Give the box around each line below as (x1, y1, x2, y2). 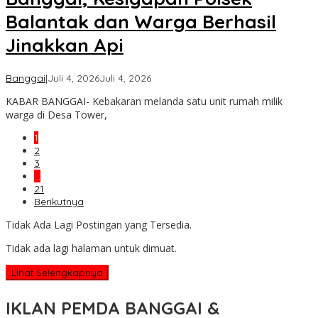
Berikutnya (34, 195, 84, 209)
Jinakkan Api (6, 33, 124, 57)
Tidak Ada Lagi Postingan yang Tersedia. (6, 218, 192, 232)
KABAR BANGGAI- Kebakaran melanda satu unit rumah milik (6, 94, 283, 109)
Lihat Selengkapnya (11, 267, 103, 279)
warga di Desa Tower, (6, 108, 107, 122)
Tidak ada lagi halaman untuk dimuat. (6, 241, 177, 256)
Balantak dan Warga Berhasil (6, 9, 276, 33)
